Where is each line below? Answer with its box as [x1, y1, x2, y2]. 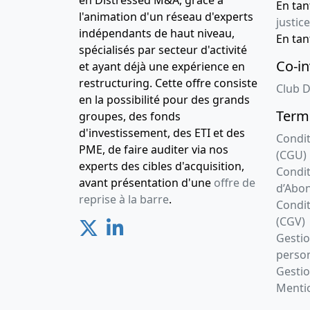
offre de [214, 175, 255, 191]
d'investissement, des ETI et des [79, 125, 245, 141]
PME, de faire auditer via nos [79, 142, 228, 158]
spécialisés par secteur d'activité [79, 42, 247, 58]
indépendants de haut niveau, [79, 26, 235, 42]
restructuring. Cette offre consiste [79, 75, 257, 91]
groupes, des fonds [79, 109, 181, 125]
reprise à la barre [79, 192, 169, 208]
